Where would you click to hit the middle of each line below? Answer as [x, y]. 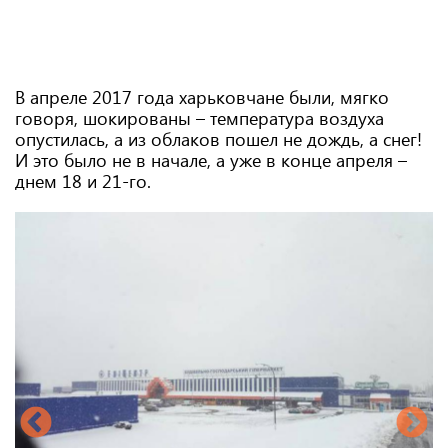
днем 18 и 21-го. [85, 181]
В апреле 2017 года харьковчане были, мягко [202, 97]
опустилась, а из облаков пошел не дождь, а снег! [218, 139]
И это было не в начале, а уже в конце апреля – [211, 160]
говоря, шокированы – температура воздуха [199, 118]
